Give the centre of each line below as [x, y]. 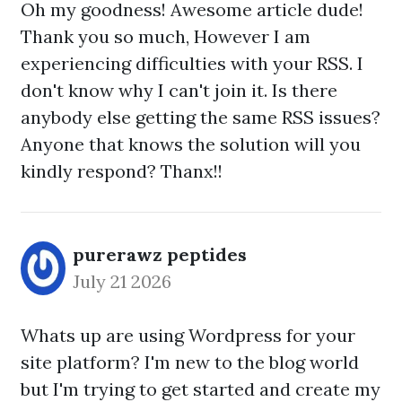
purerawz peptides [160, 254]
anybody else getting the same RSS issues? [201, 117]
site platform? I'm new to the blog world [190, 362]
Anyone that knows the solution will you [191, 144]
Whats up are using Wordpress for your [188, 335]
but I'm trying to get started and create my [201, 389]
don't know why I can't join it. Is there [179, 90]
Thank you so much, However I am [166, 36]
